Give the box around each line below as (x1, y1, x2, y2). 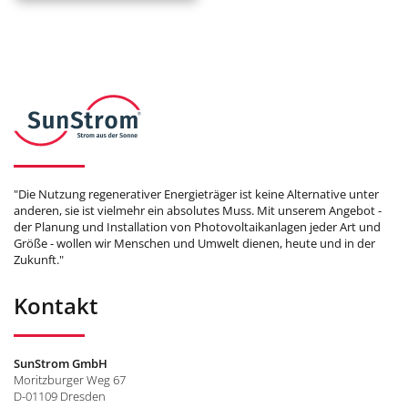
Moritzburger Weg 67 (14, 371, 126, 388)
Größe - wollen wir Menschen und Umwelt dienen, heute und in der (14, 234, 375, 251)
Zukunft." (14, 250, 64, 268)
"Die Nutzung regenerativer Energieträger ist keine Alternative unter (14, 185, 379, 202)
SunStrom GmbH (14, 354, 107, 372)
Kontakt (14, 290, 98, 321)
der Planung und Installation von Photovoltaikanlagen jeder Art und (14, 218, 381, 235)
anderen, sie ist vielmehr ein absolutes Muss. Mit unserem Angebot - (14, 201, 382, 219)
